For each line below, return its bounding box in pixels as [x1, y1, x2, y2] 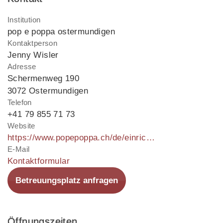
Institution [7, 15, 41, 24]
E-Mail [7, 145, 30, 154]
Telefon [7, 98, 32, 107]
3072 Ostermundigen [7, 86, 89, 96]
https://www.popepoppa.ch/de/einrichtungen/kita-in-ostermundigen [146, 133, 155, 143]
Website [7, 121, 35, 130]
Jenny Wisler [7, 50, 59, 60]
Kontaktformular [7, 156, 70, 166]
